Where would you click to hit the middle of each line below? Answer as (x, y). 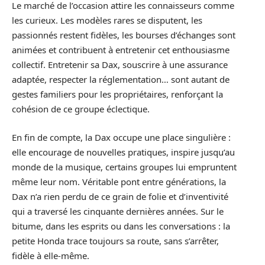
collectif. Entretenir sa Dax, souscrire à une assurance (120, 65)
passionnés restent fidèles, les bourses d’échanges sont (124, 35)
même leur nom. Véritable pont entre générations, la (119, 181)
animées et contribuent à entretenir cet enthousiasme (121, 50)
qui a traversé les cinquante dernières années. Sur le (118, 211)
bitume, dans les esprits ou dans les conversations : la (121, 226)
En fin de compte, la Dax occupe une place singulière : (121, 137)
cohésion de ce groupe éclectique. (81, 109)
